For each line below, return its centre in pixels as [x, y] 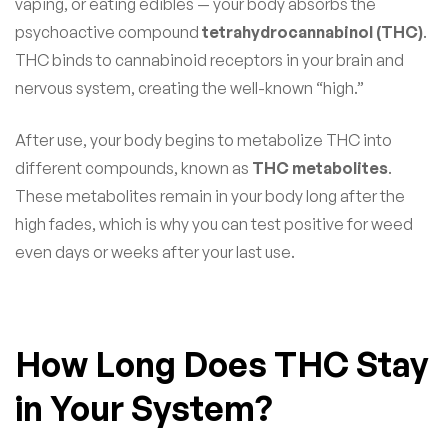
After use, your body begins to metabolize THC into [203, 139]
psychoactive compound [108, 31]
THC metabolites [320, 167]
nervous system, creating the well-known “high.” [189, 87]
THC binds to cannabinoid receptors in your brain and [209, 59]
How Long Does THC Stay [221, 363]
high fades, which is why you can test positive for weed [214, 223]
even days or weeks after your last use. [155, 251]
